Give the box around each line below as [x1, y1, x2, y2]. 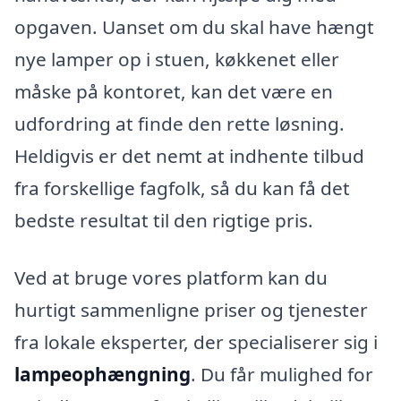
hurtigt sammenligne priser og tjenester [14, 297, 368, 323]
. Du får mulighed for [191, 362, 373, 388]
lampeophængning [14, 362, 191, 388]
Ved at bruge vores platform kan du [14, 265, 328, 291]
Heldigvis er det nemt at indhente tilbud [14, 143, 364, 169]
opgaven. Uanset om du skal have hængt [14, 14, 374, 40]
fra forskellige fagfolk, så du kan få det [14, 175, 350, 201]
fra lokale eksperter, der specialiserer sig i [14, 329, 378, 355]
